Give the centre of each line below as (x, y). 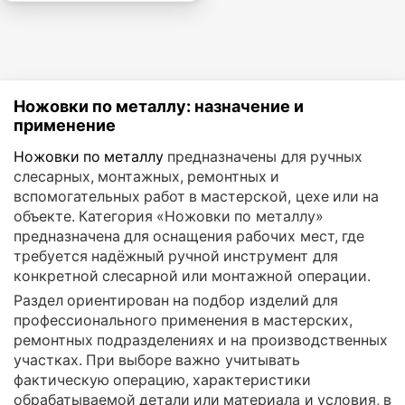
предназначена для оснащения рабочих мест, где (189, 235)
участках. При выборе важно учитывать (157, 359)
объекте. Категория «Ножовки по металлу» (169, 216)
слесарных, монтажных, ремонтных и (147, 176)
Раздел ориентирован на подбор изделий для (176, 300)
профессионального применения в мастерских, (184, 320)
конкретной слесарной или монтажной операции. (192, 275)
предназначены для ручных (263, 156)
